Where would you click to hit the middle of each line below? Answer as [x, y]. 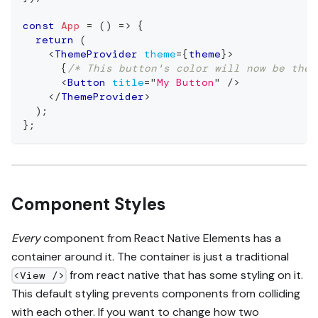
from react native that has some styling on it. [185, 275]
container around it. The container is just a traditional [150, 256]
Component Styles [88, 204]
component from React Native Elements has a [161, 238]
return [55, 39]
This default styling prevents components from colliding [156, 293]
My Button [186, 82]
